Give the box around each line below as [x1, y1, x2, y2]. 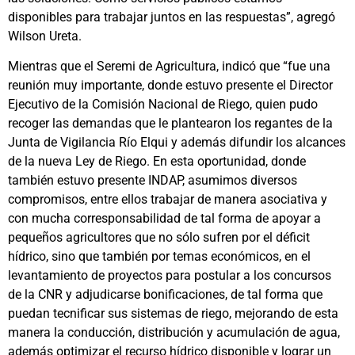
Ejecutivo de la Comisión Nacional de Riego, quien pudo [8, 97, 318, 113]
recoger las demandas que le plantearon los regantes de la [8, 116, 333, 132]
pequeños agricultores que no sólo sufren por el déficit [8, 230, 310, 246]
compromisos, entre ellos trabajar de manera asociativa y [8, 192, 327, 208]
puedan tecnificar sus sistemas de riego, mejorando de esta [8, 306, 338, 322]
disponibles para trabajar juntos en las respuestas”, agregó [8, 9, 335, 25]
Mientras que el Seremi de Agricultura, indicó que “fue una [8, 59, 330, 74]
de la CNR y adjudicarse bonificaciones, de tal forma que [8, 287, 323, 303]
